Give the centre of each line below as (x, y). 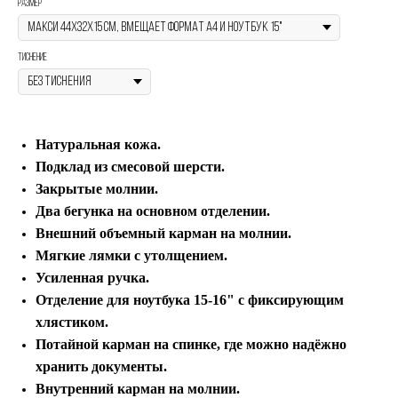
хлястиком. (72, 322)
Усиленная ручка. (92, 278)
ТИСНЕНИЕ (32, 58)
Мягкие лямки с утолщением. (131, 256)
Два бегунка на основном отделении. (153, 211)
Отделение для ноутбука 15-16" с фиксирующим (190, 300)
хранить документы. (101, 367)
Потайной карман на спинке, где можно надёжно (191, 345)
